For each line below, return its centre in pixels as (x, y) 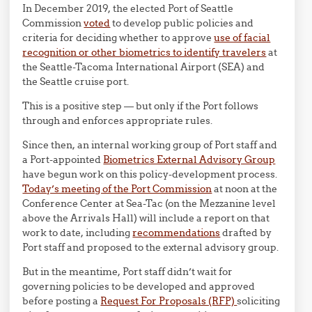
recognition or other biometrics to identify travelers (145, 52)
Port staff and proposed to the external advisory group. (151, 247)
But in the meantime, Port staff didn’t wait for (128, 272)
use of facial (242, 38)
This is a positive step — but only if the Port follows (141, 106)
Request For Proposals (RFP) (169, 301)
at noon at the (245, 189)
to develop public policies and (182, 23)
